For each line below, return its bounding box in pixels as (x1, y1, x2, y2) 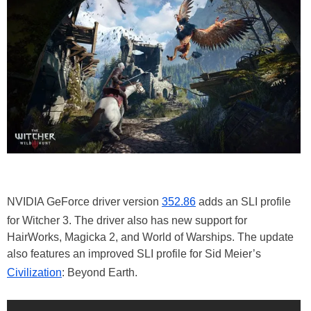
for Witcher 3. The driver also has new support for (7, 215, 247, 227)
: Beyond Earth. (62, 267, 137, 279)
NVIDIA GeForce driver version (7, 196, 162, 208)
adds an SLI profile (196, 196, 291, 208)
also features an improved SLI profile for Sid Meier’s (7, 248, 261, 260)
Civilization (7, 267, 62, 279)
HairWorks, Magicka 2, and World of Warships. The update (7, 231, 294, 244)
